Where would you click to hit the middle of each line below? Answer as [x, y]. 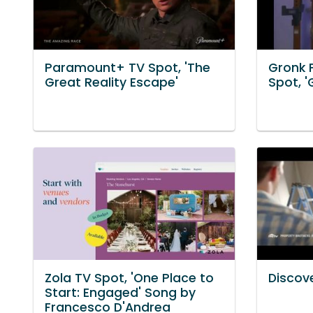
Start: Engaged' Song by [120, 292]
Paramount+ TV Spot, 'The [128, 67]
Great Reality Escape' [111, 82]
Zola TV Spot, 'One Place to [129, 278]
